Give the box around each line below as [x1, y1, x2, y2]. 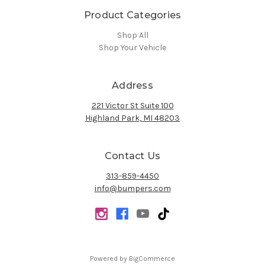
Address [112, 79, 153, 91]
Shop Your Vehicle [99, 42, 166, 53]
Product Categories [83, 9, 182, 21]
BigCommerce [129, 254, 175, 263]
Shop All [117, 30, 148, 40]
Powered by [90, 254, 129, 263]
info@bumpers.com [94, 183, 171, 193]
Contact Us [104, 150, 161, 161]
